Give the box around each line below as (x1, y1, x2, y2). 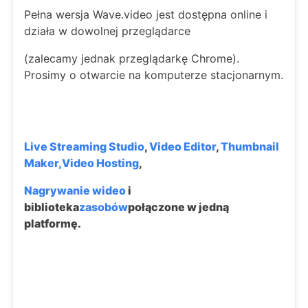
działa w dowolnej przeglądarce (24, 24, 190, 38)
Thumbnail (221, 140, 279, 153)
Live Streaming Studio (24, 140, 144, 153)
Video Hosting (62, 156, 139, 170)
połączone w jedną (128, 200, 229, 214)
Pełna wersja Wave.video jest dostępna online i (24, 8, 267, 21)
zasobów (79, 200, 128, 214)
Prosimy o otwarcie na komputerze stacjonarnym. (24, 68, 283, 82)
